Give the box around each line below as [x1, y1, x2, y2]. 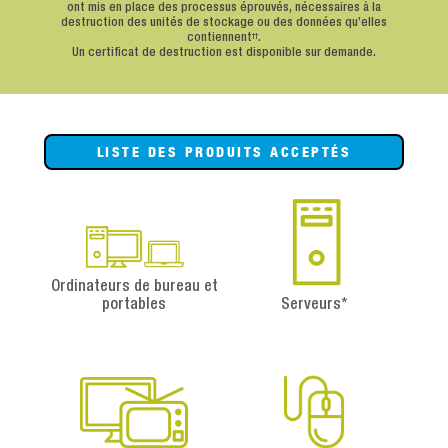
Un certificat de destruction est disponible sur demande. [72, 47, 376, 59]
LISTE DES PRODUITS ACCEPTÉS [96, 143, 352, 162]
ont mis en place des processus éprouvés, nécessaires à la [67, 2, 381, 14]
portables [102, 297, 166, 312]
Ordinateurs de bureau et [50, 279, 218, 294]
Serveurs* [281, 297, 347, 312]
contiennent [187, 32, 252, 44]
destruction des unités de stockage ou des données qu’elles [61, 17, 387, 29]
